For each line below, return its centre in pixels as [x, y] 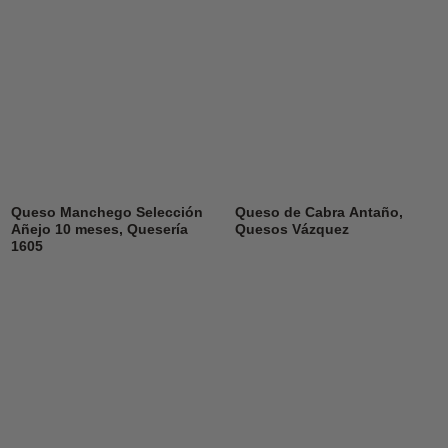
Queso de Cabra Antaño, [318, 212]
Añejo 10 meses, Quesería [99, 229]
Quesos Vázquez [291, 229]
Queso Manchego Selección [106, 212]
